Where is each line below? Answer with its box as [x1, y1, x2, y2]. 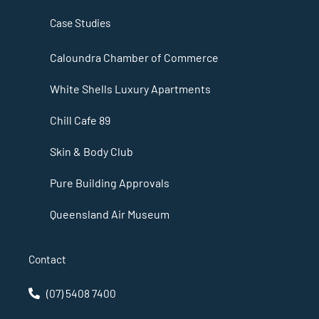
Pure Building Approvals [50, 176, 169, 190]
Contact [28, 252, 66, 266]
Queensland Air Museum [50, 207, 169, 221]
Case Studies [50, 16, 110, 30]
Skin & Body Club [50, 145, 133, 159]
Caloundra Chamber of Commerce [50, 51, 219, 65]
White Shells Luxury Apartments [50, 82, 211, 96]
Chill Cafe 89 [50, 113, 110, 127]
